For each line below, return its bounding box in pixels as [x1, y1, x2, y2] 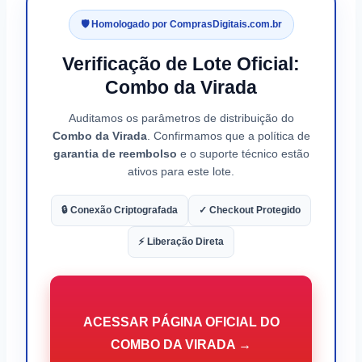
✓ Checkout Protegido [199, 204, 301, 216]
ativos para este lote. [128, 164, 234, 178]
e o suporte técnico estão [176, 146, 309, 160]
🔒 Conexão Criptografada [61, 204, 178, 216]
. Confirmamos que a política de [146, 128, 310, 142]
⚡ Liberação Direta [138, 235, 224, 247]
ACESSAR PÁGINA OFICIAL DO [82, 314, 280, 329]
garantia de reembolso [53, 146, 177, 160]
